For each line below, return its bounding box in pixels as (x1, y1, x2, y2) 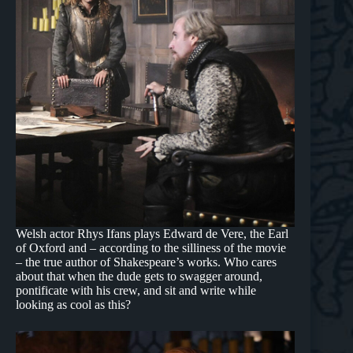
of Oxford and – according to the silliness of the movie (16, 241, 286, 255)
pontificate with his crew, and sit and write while (16, 284, 256, 298)
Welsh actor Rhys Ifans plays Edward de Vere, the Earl (16, 227, 288, 241)
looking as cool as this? (16, 298, 131, 312)
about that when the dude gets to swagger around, (16, 269, 262, 284)
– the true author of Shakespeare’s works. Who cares (16, 255, 277, 269)
